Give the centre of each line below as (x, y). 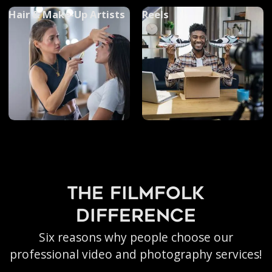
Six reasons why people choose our (136, 238)
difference (136, 218)
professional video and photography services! (136, 255)
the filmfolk (136, 195)
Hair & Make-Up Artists (66, 14)
